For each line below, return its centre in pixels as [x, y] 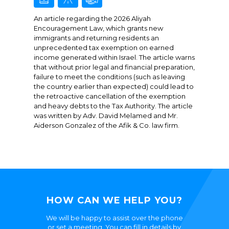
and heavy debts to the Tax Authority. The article [113, 106]
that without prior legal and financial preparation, [114, 67]
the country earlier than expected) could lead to [113, 87]
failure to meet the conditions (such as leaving [109, 77]
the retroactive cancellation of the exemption [109, 96]
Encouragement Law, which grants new [98, 28]
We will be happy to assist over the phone [114, 218]
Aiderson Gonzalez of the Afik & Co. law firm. [106, 125]
